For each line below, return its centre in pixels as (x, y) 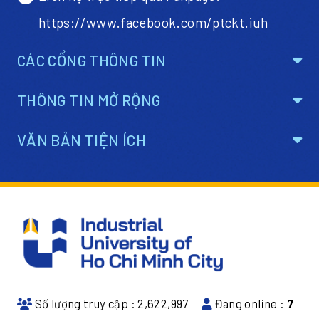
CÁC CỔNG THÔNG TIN (91, 60)
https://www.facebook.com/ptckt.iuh (153, 22)
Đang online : (250, 303)
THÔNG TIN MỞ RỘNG (89, 100)
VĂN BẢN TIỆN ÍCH (82, 140)
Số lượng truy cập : (85, 303)
